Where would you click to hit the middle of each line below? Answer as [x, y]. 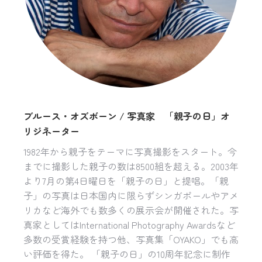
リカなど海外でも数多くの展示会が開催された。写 [131, 210]
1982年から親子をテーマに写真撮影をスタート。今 [130, 152]
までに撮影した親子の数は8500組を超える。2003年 [131, 166]
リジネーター [51, 131]
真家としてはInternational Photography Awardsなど [129, 225]
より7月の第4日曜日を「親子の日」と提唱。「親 [126, 181]
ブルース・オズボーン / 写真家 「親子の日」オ [127, 116]
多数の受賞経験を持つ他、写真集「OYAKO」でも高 [131, 239]
